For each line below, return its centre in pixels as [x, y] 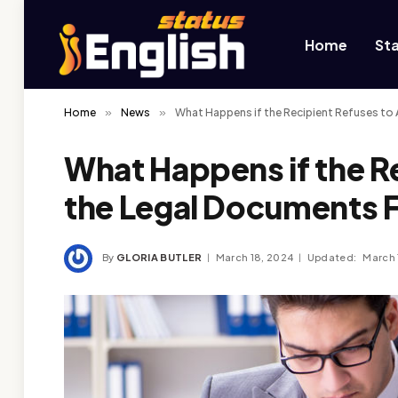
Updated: [332, 257]
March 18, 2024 [255, 257]
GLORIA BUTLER [159, 257]
